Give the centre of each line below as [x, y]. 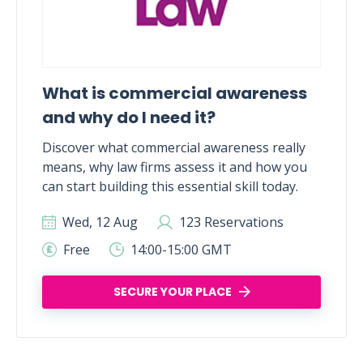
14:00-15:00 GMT [179, 250]
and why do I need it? [129, 117]
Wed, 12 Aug [98, 222]
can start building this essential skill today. [170, 186]
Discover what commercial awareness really [174, 147]
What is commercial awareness [175, 93]
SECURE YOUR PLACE [172, 292]
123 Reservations [230, 222]
